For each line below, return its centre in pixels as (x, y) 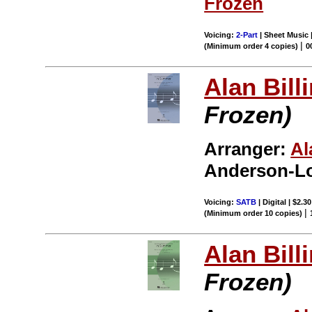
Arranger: (248, 149)
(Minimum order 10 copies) (255, 213)
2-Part (247, 35)
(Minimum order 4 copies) (252, 46)
